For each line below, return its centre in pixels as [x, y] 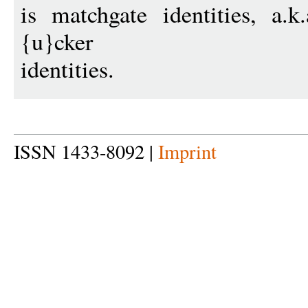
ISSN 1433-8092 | [86, 151]
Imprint [187, 151]
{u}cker [57, 41]
